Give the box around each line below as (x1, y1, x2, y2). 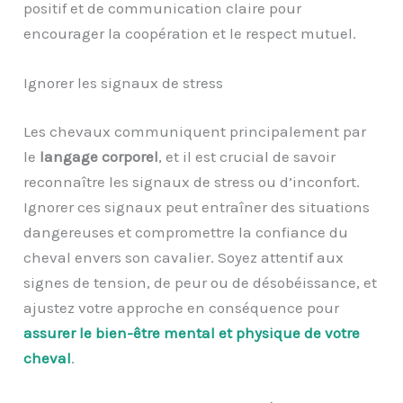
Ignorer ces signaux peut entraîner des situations (23, 197, 371, 216)
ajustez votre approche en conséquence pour (23, 298, 340, 317)
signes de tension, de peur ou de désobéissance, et (23, 273, 378, 291)
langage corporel (36, 147, 159, 166)
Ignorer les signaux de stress (23, 74, 224, 93)
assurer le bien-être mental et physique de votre (23, 323, 361, 342)
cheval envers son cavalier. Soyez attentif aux (23, 247, 345, 266)
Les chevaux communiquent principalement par (23, 121, 367, 140)
